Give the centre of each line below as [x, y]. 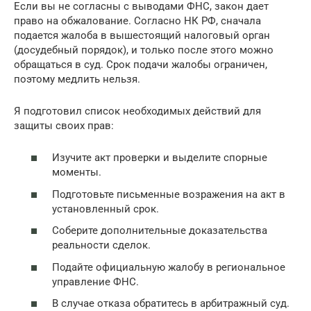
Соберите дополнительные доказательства [160, 231]
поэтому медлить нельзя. [77, 79]
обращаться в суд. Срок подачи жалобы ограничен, [141, 64]
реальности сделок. [101, 245]
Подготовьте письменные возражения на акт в [169, 194]
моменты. [77, 173]
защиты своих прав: [64, 125]
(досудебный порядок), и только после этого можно [144, 50]
